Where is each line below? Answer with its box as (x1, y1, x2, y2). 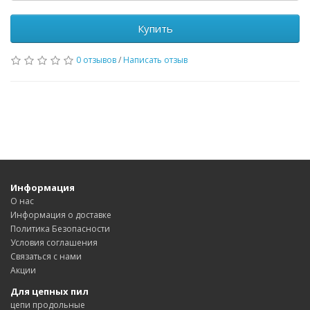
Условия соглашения (10, 237, 98, 249)
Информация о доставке (10, 209, 111, 221)
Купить (137, 21, 173, 36)
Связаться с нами (10, 250, 82, 263)
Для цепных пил (10, 285, 89, 298)
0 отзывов (76, 54, 116, 66)
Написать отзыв (123, 54, 188, 66)
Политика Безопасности (10, 223, 110, 235)
